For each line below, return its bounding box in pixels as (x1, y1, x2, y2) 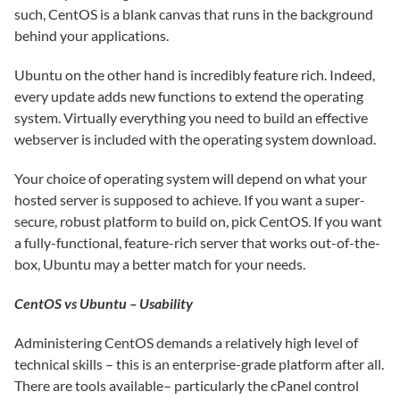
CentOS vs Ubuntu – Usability (14, 295, 193, 312)
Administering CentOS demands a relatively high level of (14, 334, 358, 351)
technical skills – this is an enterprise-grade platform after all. (14, 355, 384, 372)
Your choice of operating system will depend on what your (14, 170, 367, 187)
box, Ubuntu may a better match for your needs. (14, 255, 305, 272)
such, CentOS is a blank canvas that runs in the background (14, 5, 373, 22)
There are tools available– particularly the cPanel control (14, 377, 359, 394)
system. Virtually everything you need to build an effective (14, 109, 368, 126)
